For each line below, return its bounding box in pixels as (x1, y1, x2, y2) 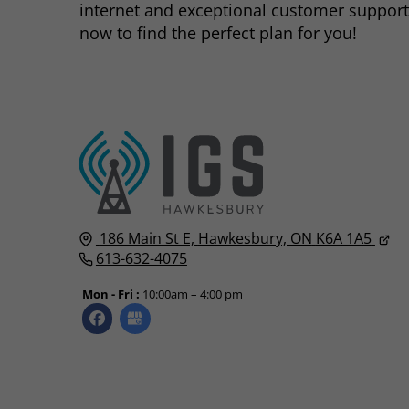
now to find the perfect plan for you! (79, 22, 358, 45)
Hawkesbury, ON (197, 227, 312, 248)
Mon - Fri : (81, 285, 140, 302)
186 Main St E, (99, 227, 194, 248)
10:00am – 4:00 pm (139, 285, 243, 302)
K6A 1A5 (315, 227, 372, 248)
